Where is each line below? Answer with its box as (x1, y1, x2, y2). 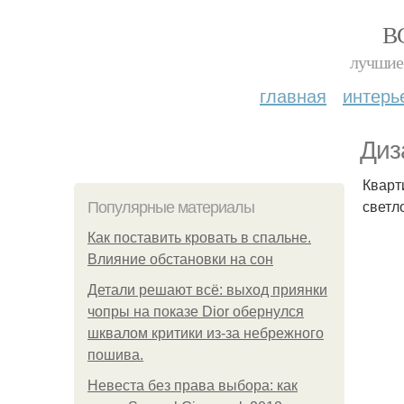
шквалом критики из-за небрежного (87, 326, 324, 341)
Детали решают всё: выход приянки (87, 282, 327, 298)
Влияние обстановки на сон (87, 252, 273, 267)
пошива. (87, 347, 143, 363)
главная (260, 82, 326, 108)
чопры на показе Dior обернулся (87, 304, 304, 319)
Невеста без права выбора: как (87, 378, 298, 393)
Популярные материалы (87, 198, 254, 216)
